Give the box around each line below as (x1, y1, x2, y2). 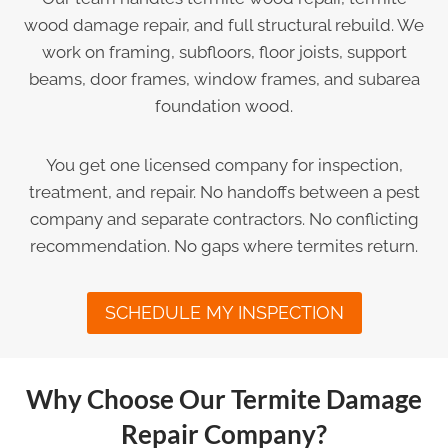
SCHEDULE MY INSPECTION (104, 302, 344, 324)
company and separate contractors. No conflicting (29, 208, 419, 229)
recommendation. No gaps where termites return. (30, 235, 418, 256)
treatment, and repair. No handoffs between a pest (28, 181, 420, 202)
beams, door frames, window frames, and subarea (28, 68, 420, 89)
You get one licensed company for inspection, (45, 154, 403, 175)
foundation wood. (155, 95, 293, 116)
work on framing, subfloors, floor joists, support (41, 41, 407, 62)
